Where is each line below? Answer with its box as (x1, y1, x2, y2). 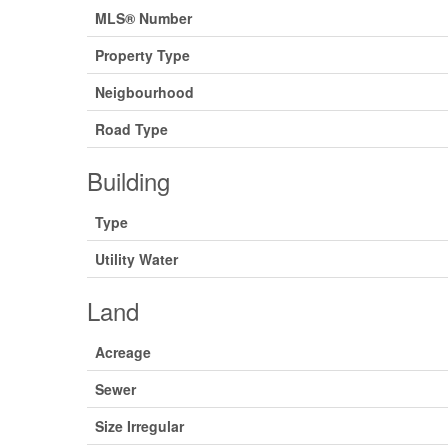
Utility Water (95, 248, 178, 269)
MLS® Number (95, 7, 192, 28)
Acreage (95, 341, 151, 362)
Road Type (95, 118, 168, 139)
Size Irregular (95, 415, 184, 436)
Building (87, 162, 170, 198)
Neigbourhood (95, 81, 194, 102)
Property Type (95, 44, 190, 65)
